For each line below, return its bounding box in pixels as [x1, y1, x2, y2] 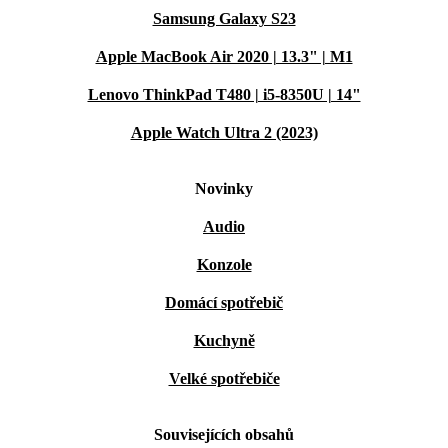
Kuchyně [193, 332, 255, 349]
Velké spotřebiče [168, 370, 280, 387]
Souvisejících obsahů [154, 426, 294, 443]
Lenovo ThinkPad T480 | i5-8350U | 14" [87, 86, 361, 103]
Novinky [195, 180, 253, 197]
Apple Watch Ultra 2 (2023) [130, 124, 318, 141]
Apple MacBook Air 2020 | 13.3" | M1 [95, 48, 353, 65]
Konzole [196, 256, 252, 273]
